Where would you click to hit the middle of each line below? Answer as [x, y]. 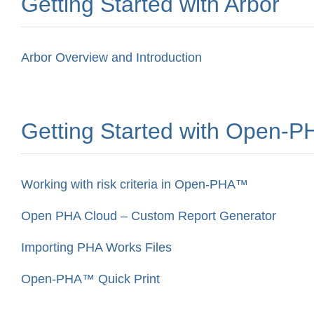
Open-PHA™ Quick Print [90, 279]
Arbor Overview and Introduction [111, 57]
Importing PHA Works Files [96, 247]
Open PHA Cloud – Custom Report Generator [149, 216]
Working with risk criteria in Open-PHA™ [135, 184]
